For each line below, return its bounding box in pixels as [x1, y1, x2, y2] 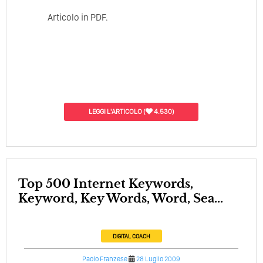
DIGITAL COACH [112, 232, 150, 240]
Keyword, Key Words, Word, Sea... [18, 191, 223, 205]
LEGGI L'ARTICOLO [88, 107, 142, 116]
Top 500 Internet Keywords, [18, 176, 27, 191]
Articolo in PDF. [48, 11, 108, 23]
